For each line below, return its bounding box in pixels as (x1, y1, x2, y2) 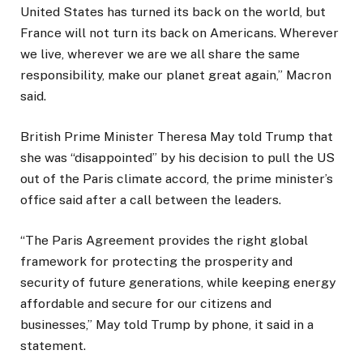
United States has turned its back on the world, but (20, 3, 326, 19)
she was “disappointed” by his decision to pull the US (20, 149, 335, 165)
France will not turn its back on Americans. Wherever (20, 24, 339, 41)
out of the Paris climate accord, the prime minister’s (20, 170, 333, 186)
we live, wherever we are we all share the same (20, 45, 300, 62)
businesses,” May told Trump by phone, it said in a (20, 317, 314, 333)
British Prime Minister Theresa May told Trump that (20, 128, 333, 144)
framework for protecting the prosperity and (20, 254, 293, 270)
